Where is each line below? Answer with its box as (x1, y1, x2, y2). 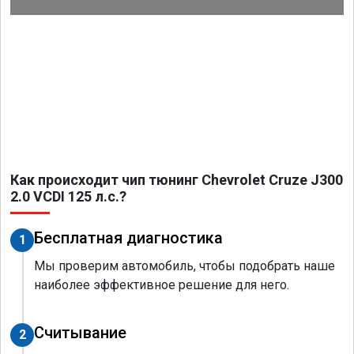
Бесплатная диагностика (34, 228, 223, 247)
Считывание (34, 322, 126, 342)
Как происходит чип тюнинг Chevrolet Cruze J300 (10, 171, 343, 188)
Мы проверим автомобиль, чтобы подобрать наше (34, 258, 335, 273)
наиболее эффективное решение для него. (34, 277, 289, 292)
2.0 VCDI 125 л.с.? (10, 187, 126, 205)
